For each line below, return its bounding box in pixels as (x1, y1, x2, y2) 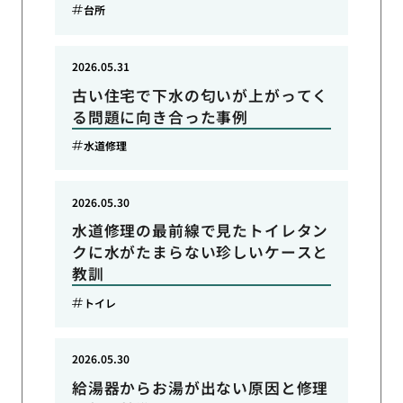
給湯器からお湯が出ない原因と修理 (71, 376, 329, 399)
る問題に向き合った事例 (71, 105, 249, 128)
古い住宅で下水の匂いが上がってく (71, 84, 329, 106)
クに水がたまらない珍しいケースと (71, 241, 329, 264)
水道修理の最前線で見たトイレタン (71, 219, 329, 242)
